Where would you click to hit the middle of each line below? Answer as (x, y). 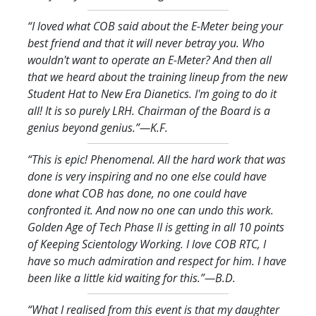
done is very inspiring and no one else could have (147, 176)
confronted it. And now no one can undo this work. (151, 210)
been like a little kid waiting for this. (114, 278)
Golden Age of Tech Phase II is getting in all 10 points (156, 227)
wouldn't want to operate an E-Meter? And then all (150, 60)
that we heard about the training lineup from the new (157, 77)
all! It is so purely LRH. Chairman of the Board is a (149, 110)
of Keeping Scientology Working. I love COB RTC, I (147, 244)
